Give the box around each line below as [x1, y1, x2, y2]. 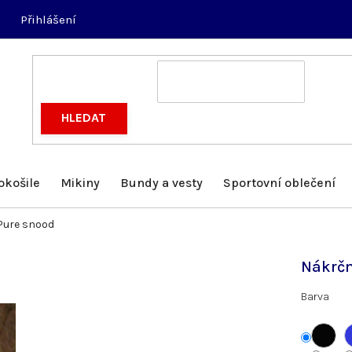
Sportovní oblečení [223, 174, 335, 190]
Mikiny [60, 174, 100, 190]
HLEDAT [61, 110, 107, 126]
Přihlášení [20, 13, 76, 27]
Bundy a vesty [120, 174, 203, 190]
